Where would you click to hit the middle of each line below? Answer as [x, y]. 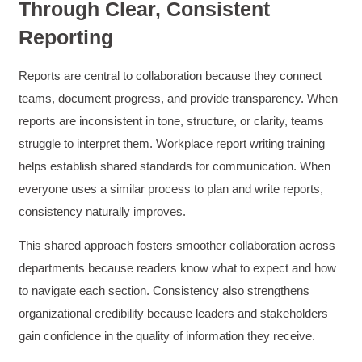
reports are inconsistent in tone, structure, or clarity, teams [172, 121]
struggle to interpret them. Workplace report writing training [172, 144]
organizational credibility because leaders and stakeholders [174, 314]
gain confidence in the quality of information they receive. [167, 336]
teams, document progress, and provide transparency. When [179, 99]
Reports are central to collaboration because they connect [170, 76]
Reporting [66, 38]
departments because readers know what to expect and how [178, 268]
